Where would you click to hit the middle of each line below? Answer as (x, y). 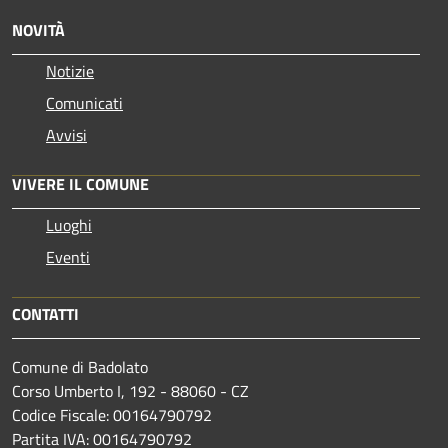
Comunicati (84, 103)
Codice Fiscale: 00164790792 (112, 415)
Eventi (68, 257)
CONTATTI (45, 314)
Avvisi (66, 135)
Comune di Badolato (80, 367)
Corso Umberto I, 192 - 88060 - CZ (130, 391)
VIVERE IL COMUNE (80, 184)
